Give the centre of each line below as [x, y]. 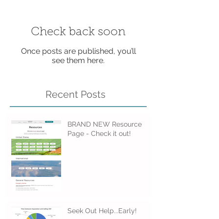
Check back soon [78, 33]
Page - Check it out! [99, 134]
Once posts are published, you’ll [78, 51]
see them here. [78, 61]
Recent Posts [76, 95]
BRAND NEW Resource [105, 124]
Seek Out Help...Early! [102, 211]
